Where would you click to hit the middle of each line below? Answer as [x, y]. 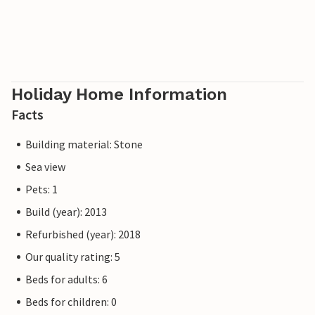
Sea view [45, 167]
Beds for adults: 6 [66, 279]
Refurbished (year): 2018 [83, 234]
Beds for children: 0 [71, 302]
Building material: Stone [84, 144]
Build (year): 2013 [66, 212]
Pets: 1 [41, 189]
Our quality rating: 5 [73, 257]
